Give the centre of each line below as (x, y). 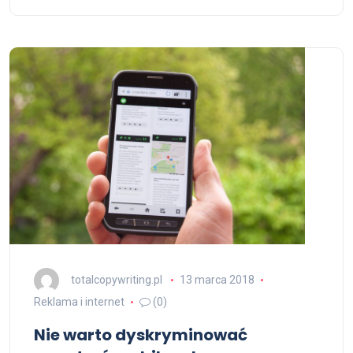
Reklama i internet (79, 302)
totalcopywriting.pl (117, 279)
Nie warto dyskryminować (141, 335)
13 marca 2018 (217, 279)
